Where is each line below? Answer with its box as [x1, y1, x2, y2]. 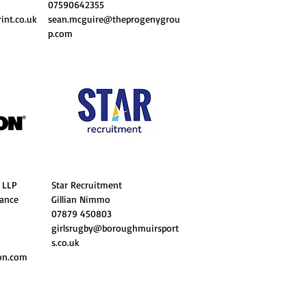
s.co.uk [51, 236, 79, 248]
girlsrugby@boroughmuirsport [51, 222, 179, 234]
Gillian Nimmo [51, 193, 110, 205]
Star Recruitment [51, 179, 125, 191]
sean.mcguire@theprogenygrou [48, 13, 180, 25]
